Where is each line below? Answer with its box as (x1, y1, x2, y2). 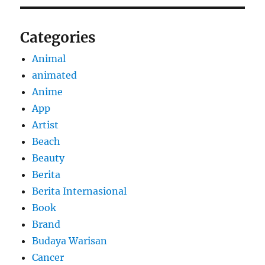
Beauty (32, 152, 65, 164)
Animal (32, 53, 66, 65)
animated (32, 69, 77, 82)
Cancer (32, 251, 64, 264)
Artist (32, 119, 59, 131)
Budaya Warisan (32, 235, 108, 247)
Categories (20, 28, 96, 47)
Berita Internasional (32, 185, 127, 198)
